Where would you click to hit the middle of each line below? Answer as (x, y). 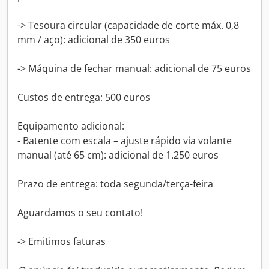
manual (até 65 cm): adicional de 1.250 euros (118, 155)
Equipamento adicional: (71, 126)
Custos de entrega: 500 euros (84, 97)
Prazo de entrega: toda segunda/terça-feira (115, 184)
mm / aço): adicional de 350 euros (94, 40)
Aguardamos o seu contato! (80, 213)
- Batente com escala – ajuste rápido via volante (125, 141)
